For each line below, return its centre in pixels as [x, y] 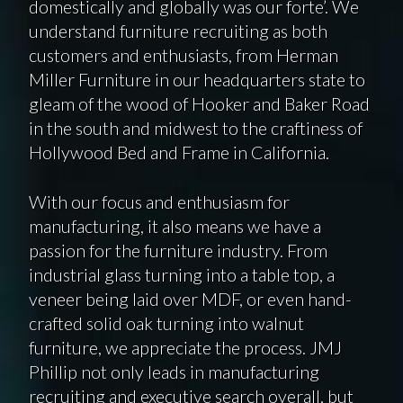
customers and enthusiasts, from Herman [183, 54]
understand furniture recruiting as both [178, 30]
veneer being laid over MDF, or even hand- [190, 298]
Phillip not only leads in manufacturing [174, 371]
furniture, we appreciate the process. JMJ [185, 347]
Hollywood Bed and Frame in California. [179, 152]
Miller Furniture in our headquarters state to [197, 79]
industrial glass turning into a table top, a [181, 274]
